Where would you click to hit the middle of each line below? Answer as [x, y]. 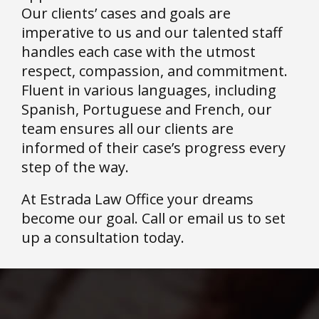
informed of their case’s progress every [153, 147]
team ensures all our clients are [127, 128]
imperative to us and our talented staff [152, 32]
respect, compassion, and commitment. [155, 70]
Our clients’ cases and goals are [126, 13]
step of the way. [75, 167]
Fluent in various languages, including [149, 90]
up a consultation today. [103, 238]
